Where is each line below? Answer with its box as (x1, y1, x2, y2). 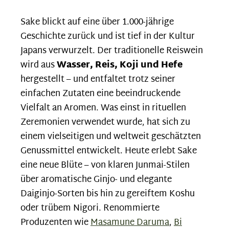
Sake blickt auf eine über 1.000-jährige (20, 14, 174, 31)
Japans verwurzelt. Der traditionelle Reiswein (20, 43, 203, 59)
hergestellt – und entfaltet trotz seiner (20, 72, 175, 88)
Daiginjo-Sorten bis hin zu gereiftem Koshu (20, 186, 195, 202)
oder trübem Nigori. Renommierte (20, 200, 159, 217)
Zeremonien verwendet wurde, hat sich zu (20, 114, 190, 131)
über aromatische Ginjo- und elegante (20, 172, 172, 188)
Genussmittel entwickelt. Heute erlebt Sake (20, 143, 197, 159)
